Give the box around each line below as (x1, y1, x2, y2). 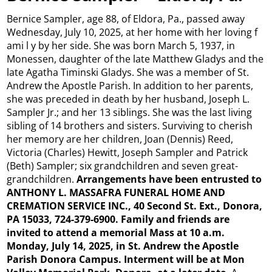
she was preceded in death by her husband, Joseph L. (7, 92, 250, 106)
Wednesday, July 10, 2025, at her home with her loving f (7, 25, 258, 39)
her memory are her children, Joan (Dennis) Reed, (7, 132, 234, 146)
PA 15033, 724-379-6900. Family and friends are (7, 212, 230, 226)
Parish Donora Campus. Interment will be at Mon (7, 252, 245, 266)
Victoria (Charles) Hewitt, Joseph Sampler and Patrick (7, 145, 248, 159)
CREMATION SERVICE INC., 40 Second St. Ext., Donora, (7, 199, 263, 212)
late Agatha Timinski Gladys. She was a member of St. (7, 65, 250, 79)
